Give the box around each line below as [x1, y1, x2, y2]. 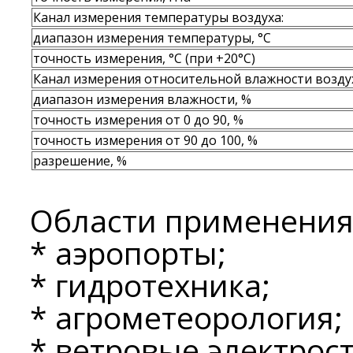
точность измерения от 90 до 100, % [33, 132, 258, 149]
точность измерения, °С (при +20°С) [33, 50, 255, 67]
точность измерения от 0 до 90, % [33, 111, 243, 128]
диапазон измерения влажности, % [33, 91, 251, 108]
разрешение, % [33, 152, 127, 169]
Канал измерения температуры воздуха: [33, 9, 284, 26]
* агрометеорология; [30, 296, 343, 338]
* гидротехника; [30, 264, 270, 306]
